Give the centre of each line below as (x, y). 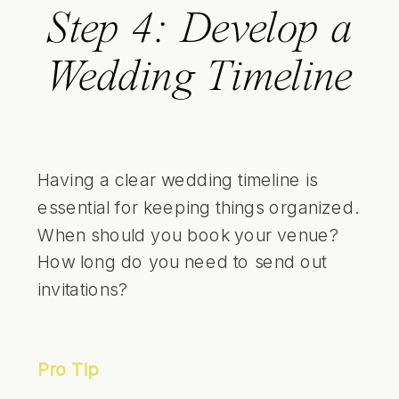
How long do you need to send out (182, 261)
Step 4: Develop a (199, 30)
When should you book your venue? (188, 234)
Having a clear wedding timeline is (178, 179)
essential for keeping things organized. (198, 207)
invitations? (83, 289)
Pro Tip (68, 369)
